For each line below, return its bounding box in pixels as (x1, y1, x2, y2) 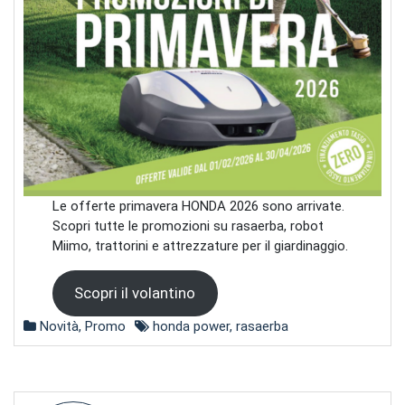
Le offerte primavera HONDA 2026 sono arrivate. (52, 197, 344, 214)
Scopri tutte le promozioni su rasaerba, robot (52, 217, 324, 234)
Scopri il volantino (74, 283, 196, 302)
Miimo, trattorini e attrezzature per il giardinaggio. (52, 237, 348, 254)
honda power (153, 318, 230, 335)
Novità (40, 318, 79, 335)
